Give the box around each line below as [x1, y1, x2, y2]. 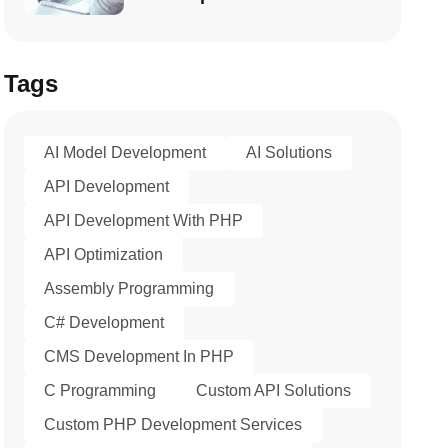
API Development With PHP [44, 212, 244, 229]
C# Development [44, 314, 165, 331]
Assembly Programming [44, 280, 215, 297]
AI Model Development [44, 144, 207, 161]
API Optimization [44, 246, 164, 263]
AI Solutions [246, 144, 333, 161]
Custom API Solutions [196, 382, 352, 399]
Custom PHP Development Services [44, 416, 303, 433]
